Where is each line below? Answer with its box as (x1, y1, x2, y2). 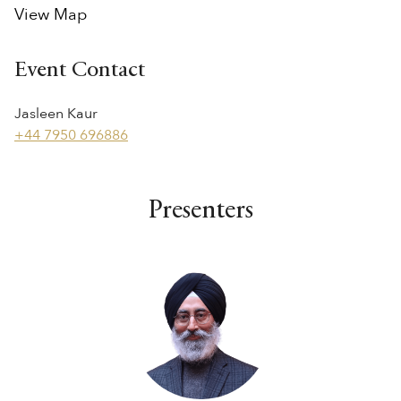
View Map (14, 3, 87, 26)
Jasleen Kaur (14, 103, 98, 124)
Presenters (148, 198, 253, 224)
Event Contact (14, 59, 145, 81)
